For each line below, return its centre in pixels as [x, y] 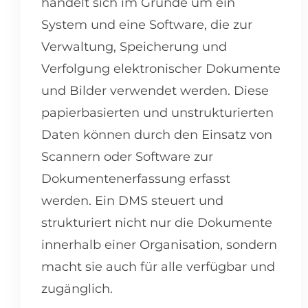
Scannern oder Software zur [127, 157]
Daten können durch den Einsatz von [157, 135]
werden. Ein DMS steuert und [132, 201]
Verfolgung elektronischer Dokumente [161, 69]
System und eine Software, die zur [147, 25]
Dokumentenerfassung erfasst [136, 179]
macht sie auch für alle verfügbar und [158, 267]
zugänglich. [79, 289]
